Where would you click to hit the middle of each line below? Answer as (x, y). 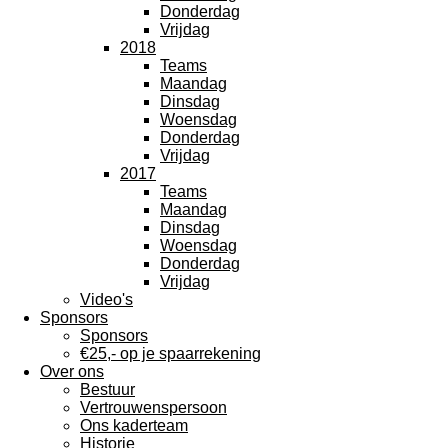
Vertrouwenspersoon (153, 407)
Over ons (72, 371)
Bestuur (107, 389)
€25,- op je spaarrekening (170, 353)
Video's (106, 299)
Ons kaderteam (134, 425)
